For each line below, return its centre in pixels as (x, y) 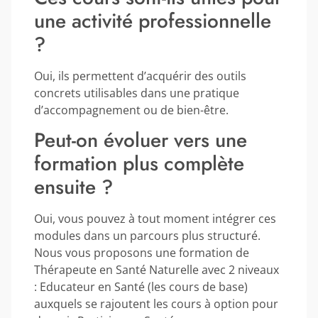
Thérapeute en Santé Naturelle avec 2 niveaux (157, 269)
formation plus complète (139, 163)
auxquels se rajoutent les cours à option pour (156, 303)
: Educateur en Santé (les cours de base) (141, 286)
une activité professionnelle (153, 21)
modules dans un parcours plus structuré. (147, 235)
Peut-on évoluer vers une (141, 140)
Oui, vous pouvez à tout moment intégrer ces (155, 218)
